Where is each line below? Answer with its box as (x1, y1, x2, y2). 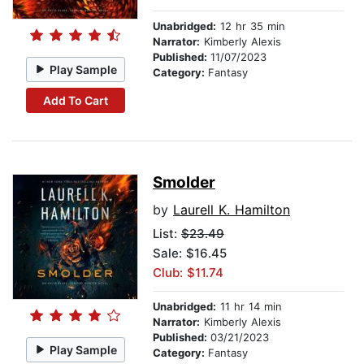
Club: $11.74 (153, 265, 223, 281)
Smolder (153, 173, 215, 193)
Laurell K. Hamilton (173, 201, 290, 219)
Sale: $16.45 (153, 245, 227, 262)
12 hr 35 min (216, 19, 285, 33)
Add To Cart (42, 93, 108, 107)
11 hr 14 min (216, 300, 282, 314)
